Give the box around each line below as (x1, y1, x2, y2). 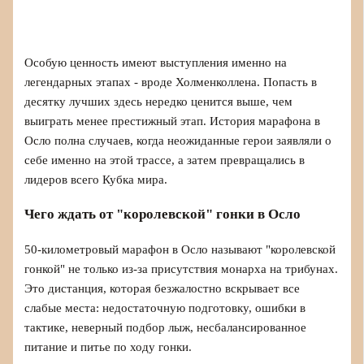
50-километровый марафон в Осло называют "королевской (24, 242, 336, 256)
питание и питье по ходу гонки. (24, 340, 193, 353)
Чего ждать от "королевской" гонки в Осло (24, 206, 301, 222)
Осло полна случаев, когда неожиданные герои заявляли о (24, 133, 332, 147)
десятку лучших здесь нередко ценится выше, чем (24, 94, 293, 108)
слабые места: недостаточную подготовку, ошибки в (24, 301, 306, 314)
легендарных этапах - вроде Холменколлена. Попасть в (24, 75, 318, 89)
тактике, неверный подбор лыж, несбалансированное (24, 320, 307, 334)
